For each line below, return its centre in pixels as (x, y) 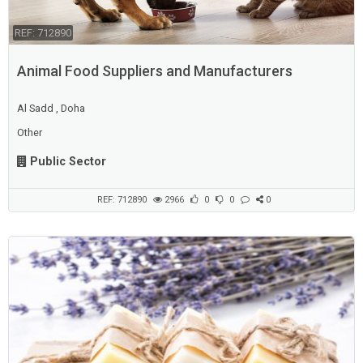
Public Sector (68, 161)
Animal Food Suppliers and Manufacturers (154, 70)
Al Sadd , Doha (51, 108)
